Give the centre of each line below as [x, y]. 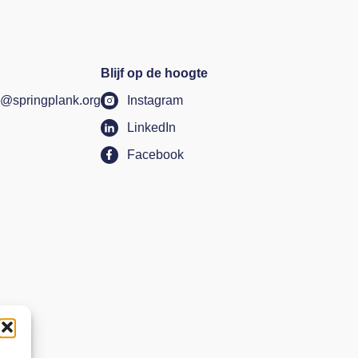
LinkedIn [151, 127]
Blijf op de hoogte [155, 73]
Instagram [155, 100]
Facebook [155, 155]
